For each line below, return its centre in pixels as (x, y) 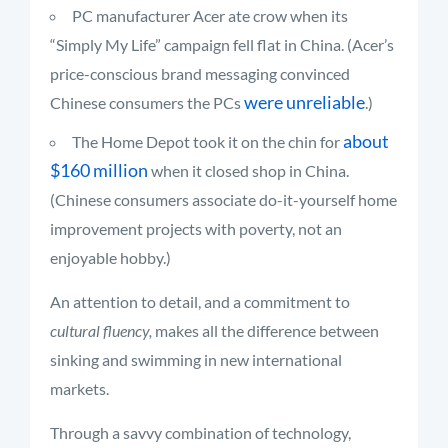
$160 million (99, 170)
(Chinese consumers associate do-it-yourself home (223, 199)
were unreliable (304, 102)
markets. (79, 388)
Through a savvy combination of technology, (200, 432)
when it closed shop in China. (248, 170)
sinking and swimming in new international (196, 359)
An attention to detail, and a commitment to (200, 301)
